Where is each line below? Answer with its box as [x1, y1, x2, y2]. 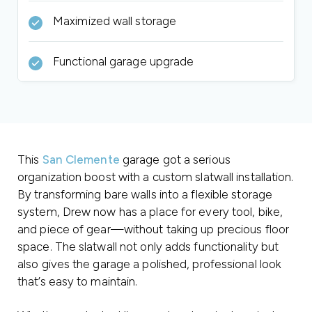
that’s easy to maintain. [17, 274, 138, 288]
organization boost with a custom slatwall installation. [17, 170, 294, 184]
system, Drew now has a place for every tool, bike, [17, 205, 283, 219]
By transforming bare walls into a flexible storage [17, 187, 273, 201]
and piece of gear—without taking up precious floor [17, 222, 290, 236]
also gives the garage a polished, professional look [17, 257, 282, 271]
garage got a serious [119, 153, 231, 166]
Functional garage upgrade [53, 54, 194, 68]
